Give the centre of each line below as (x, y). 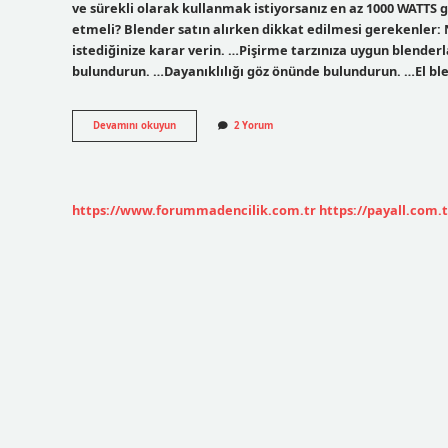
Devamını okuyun (134, 126)
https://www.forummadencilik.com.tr (194, 209)
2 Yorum (253, 126)
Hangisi (193, 167)
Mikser (191, 153)
